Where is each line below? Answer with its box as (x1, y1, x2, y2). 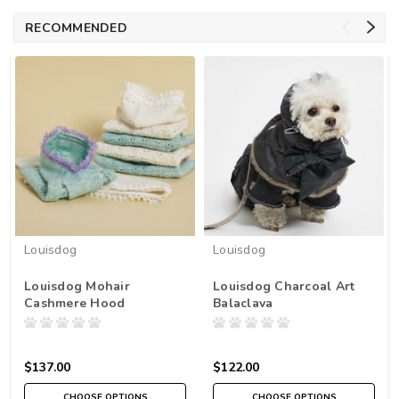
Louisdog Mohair (24, 278, 130, 296)
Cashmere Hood (24, 295, 126, 313)
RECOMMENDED (25, 20, 127, 37)
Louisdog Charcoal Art (213, 278, 355, 296)
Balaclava (213, 295, 273, 313)
